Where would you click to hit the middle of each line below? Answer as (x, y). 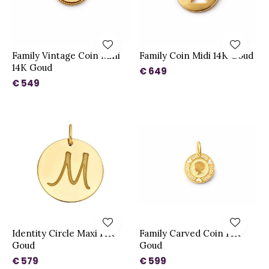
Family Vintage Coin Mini (66, 56)
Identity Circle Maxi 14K (63, 233)
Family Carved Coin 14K (190, 233)
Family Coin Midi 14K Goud (196, 56)
